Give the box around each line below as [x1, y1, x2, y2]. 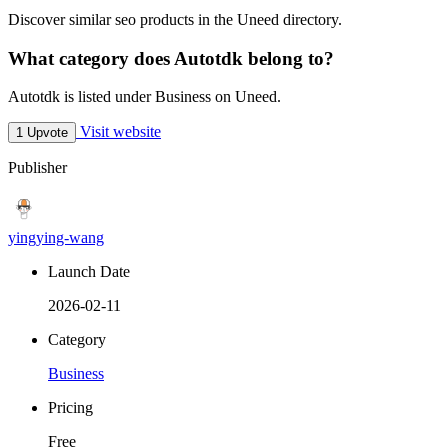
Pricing [48, 399, 93, 417]
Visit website [76, 123, 161, 141]
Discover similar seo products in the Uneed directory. [8, 11, 342, 28]
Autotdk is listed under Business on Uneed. [8, 88, 281, 106]
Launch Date [48, 263, 130, 281]
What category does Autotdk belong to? [8, 47, 334, 69]
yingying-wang [8, 229, 104, 247]
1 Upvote [16, 125, 68, 141]
